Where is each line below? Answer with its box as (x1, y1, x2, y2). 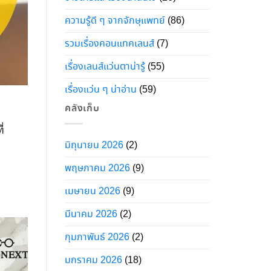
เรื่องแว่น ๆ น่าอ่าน (65, 82, 137, 97)
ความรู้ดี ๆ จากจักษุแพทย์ (65, 13, 165, 28)
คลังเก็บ (65, 101, 100, 116)
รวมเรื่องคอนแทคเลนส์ (65, 36, 154, 51)
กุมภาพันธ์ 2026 (65, 230, 129, 244)
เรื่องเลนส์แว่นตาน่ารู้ (65, 59, 145, 74)
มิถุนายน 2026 (65, 138, 123, 152)
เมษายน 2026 (65, 184, 120, 198)
